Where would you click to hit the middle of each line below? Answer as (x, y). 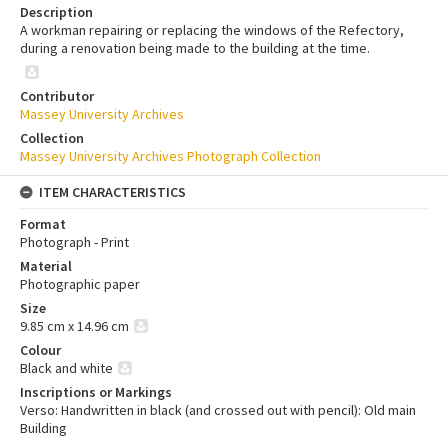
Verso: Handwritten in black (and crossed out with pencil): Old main (218, 409)
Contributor (57, 95)
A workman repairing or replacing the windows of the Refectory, (212, 29)
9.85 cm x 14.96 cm (74, 325)
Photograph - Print (74, 241)
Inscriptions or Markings (96, 391)
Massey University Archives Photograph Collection (170, 155)
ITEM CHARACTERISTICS (112, 191)
